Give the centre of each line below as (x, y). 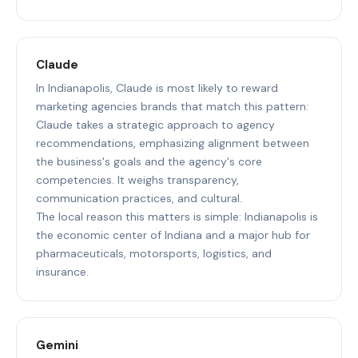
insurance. (62, 271)
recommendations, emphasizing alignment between (173, 143)
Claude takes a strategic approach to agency (155, 124)
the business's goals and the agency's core (149, 161)
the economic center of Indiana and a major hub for (173, 235)
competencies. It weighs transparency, (137, 179)
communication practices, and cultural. (139, 198)
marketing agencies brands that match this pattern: (172, 106)
